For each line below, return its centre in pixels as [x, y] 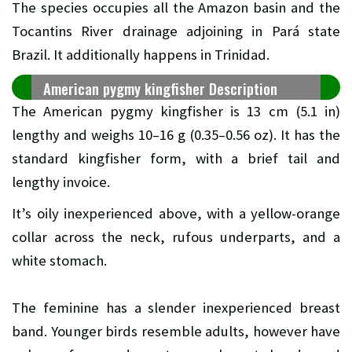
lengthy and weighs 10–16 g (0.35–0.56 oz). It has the [176, 135]
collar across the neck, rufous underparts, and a [176, 237]
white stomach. [59, 261]
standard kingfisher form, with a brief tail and [176, 159]
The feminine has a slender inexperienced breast [176, 308]
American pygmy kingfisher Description [160, 89]
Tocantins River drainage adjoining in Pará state [176, 31]
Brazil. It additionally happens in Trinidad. [141, 55]
